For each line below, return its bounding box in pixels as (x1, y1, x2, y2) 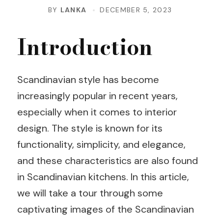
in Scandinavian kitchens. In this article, (17, 170, 189, 183)
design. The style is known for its (17, 122, 163, 135)
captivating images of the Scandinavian (17, 203, 194, 216)
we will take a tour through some (17, 187, 163, 199)
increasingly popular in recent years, (17, 89, 178, 102)
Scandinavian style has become (17, 73, 159, 86)
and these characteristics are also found (17, 154, 198, 167)
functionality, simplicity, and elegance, (17, 138, 186, 151)
